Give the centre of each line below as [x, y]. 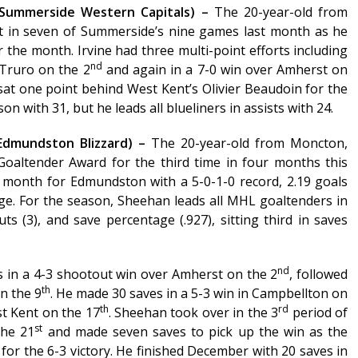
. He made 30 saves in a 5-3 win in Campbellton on [199, 294]
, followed [319, 274]
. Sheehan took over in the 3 [193, 313]
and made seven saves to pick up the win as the [195, 332]
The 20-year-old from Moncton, [250, 143]
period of [318, 313]
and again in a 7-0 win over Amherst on [225, 70]
